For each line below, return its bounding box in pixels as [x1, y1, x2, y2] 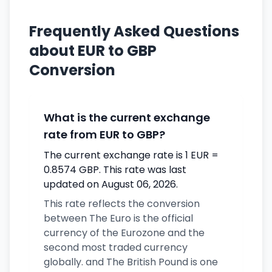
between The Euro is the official [44, 211, 193, 225]
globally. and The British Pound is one [44, 255, 218, 269]
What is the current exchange [44, 110, 210, 125]
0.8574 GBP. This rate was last [44, 163, 186, 177]
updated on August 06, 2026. [44, 177, 178, 191]
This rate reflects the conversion [44, 197, 200, 211]
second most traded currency [44, 240, 188, 254]
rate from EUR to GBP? [44, 127, 165, 142]
